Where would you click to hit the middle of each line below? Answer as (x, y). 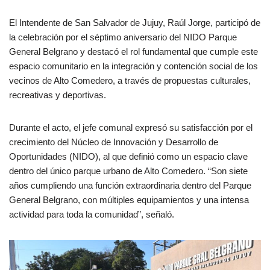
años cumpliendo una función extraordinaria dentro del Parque (130, 186)
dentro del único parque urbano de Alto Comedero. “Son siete (128, 171)
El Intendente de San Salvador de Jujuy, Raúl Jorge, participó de (135, 23)
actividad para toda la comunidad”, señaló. (92, 215)
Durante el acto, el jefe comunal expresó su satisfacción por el (131, 128)
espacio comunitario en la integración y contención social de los (133, 66)
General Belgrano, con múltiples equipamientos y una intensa (129, 200)
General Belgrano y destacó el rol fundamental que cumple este (133, 52)
